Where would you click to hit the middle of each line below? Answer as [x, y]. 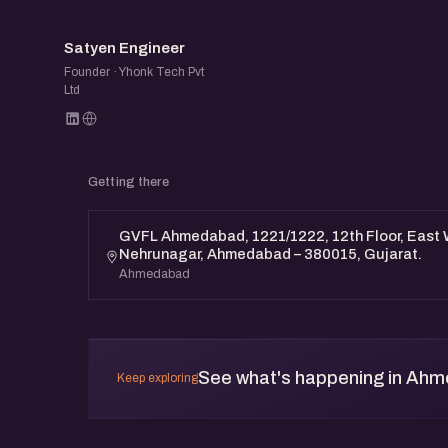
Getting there [128, 181]
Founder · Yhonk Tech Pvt [134, 71]
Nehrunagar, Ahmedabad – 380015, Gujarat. [270, 253]
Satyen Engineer [124, 47]
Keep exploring [157, 378]
